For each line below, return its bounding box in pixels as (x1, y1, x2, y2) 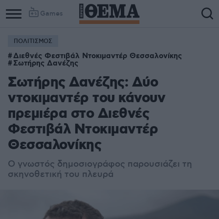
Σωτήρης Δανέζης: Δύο (8, 74, 158, 92)
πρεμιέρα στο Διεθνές (8, 105, 149, 123)
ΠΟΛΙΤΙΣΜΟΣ (14, 38, 52, 45)
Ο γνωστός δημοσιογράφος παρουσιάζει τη (8, 159, 192, 170)
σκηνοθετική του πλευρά (8, 169, 113, 180)
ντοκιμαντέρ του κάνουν (8, 89, 165, 108)
